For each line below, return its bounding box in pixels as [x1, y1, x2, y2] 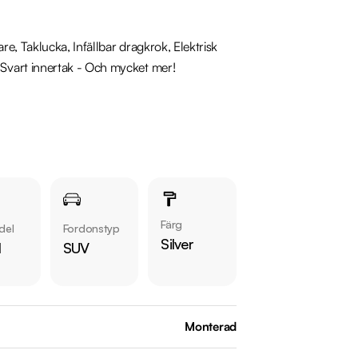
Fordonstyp [62, 221, 120, 235]
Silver [161, 235, 193, 253]
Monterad [185, 319, 237, 334]
